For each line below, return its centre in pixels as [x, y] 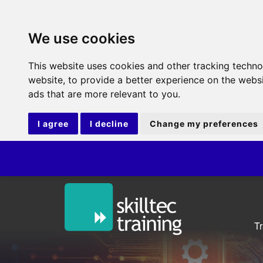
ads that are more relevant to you [103, 94]
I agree [53, 124]
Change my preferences [204, 124]
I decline [109, 124]
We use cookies [82, 38]
